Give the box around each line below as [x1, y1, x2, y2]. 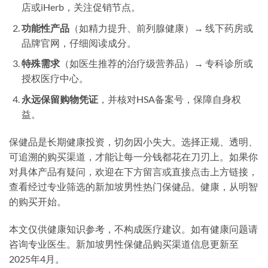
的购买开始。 [9, 195, 66, 207]
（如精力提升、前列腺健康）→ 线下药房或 [69, 22, 253, 33]
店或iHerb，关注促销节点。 [21, 1, 141, 13]
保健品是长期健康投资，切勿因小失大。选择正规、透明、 [9, 135, 258, 147]
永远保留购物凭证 [21, 93, 98, 105]
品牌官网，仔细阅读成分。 [21, 36, 136, 48]
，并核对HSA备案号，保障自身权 [98, 93, 241, 105]
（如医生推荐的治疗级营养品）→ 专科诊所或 [59, 57, 253, 69]
